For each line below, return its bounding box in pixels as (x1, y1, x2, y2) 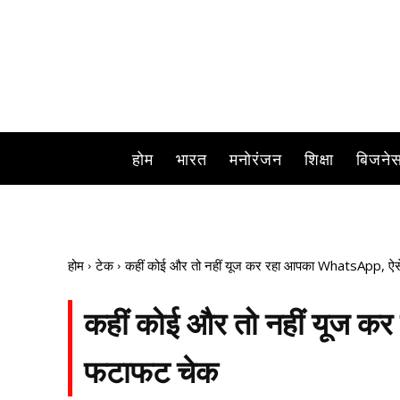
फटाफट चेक (84, 354, 218, 391)
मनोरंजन (229, 150, 282, 171)
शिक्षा (304, 150, 334, 171)
